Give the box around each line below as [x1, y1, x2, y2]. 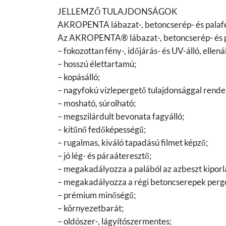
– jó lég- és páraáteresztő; [58, 150, 151, 161]
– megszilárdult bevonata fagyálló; [58, 110, 184, 122]
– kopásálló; [58, 71, 100, 82]
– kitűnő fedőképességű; [58, 124, 146, 135]
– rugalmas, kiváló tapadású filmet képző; [58, 137, 208, 148]
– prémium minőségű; [58, 189, 136, 200]
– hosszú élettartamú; [58, 58, 136, 69]
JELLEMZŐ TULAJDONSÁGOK [58, 6, 178, 17]
